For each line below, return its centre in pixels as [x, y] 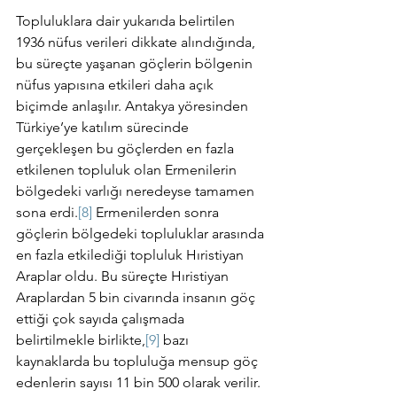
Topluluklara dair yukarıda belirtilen [127, 21]
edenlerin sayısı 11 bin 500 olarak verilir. [138, 382]
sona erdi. [47, 212]
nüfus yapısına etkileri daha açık [117, 85]
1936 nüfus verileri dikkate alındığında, [137, 42]
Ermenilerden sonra [157, 212]
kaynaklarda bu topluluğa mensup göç [139, 361]
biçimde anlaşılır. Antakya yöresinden [134, 106]
